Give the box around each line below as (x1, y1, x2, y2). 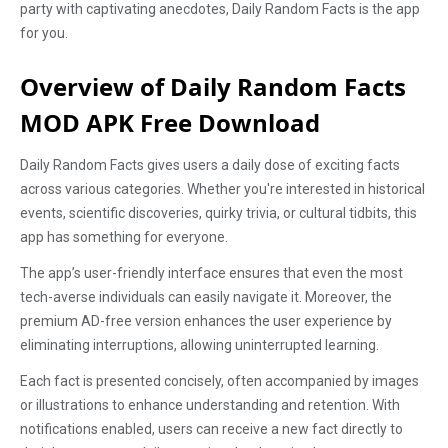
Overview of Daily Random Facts (20, 70, 406, 103)
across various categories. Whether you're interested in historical (20, 181, 425, 197)
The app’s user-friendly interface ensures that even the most (20, 265, 403, 281)
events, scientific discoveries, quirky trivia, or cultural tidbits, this (20, 205, 417, 221)
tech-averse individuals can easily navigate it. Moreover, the (20, 289, 392, 305)
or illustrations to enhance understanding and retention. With (20, 397, 400, 413)
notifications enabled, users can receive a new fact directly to (20, 421, 403, 437)
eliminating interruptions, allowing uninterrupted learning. (20, 337, 379, 353)
